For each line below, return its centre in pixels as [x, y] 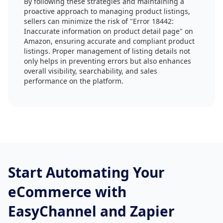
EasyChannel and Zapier [91, 211]
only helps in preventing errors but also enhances [108, 61]
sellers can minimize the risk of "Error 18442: [99, 21]
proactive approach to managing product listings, [107, 11]
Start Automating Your [86, 172]
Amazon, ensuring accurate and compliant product [109, 41]
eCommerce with [67, 192]
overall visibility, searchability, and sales [91, 71]
